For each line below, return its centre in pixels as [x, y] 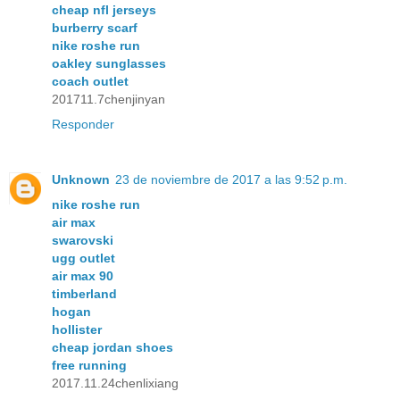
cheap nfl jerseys [104, 9]
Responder [83, 124]
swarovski [83, 240]
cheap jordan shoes [112, 347]
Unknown [81, 179]
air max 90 [83, 275]
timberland [84, 293]
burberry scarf [95, 27]
